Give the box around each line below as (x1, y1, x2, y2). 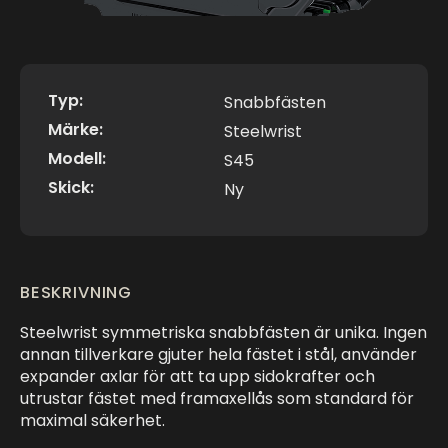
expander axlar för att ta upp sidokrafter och (20, 365, 375, 389)
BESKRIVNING (20, 281, 133, 305)
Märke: (48, 118, 103, 142)
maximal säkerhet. (20, 409, 165, 433)
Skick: (48, 176, 94, 200)
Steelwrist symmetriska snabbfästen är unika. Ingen (20, 321, 427, 345)
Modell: (48, 147, 106, 171)
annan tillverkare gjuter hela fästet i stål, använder (20, 343, 417, 367)
